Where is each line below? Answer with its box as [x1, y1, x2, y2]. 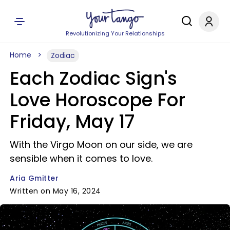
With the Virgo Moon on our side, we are [10, 138, 193, 151]
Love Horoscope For [10, 87, 185, 112]
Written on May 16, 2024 [10, 186, 101, 196]
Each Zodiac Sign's [10, 66, 177, 91]
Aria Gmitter [10, 173, 59, 183]
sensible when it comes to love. [10, 152, 152, 165]
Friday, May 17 [10, 109, 135, 134]
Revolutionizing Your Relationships [65, 29, 165, 37]
